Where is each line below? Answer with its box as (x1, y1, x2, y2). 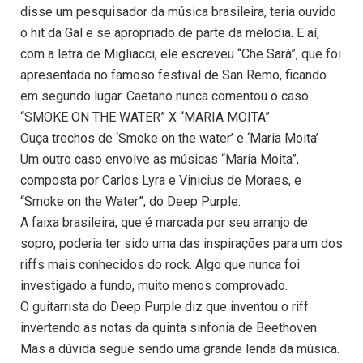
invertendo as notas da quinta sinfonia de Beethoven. (20, 320, 319, 336)
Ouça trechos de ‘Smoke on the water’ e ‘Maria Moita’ (20, 130, 318, 147)
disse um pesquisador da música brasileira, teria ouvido (20, 4, 336, 20)
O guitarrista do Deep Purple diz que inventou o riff (20, 299, 309, 315)
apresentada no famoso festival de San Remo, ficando (20, 67, 327, 83)
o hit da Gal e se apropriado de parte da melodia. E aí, (20, 25, 319, 41)
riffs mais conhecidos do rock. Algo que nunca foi (20, 257, 300, 273)
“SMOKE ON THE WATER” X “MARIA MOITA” (20, 109, 270, 126)
